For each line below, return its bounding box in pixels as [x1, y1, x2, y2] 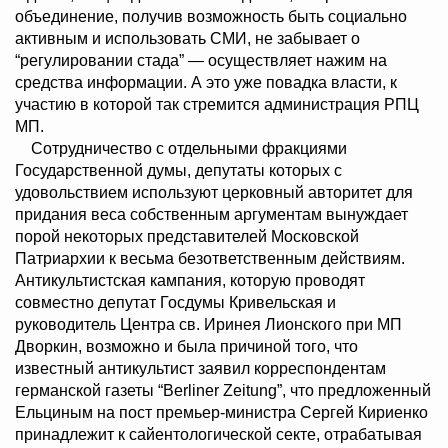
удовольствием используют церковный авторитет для [15, 184, 413, 202]
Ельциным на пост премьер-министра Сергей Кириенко [15, 404, 428, 422]
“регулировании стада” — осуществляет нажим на [15, 52, 387, 70]
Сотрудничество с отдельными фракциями [15, 140, 347, 158]
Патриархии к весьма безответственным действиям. [15, 250, 405, 268]
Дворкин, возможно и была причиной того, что [15, 338, 358, 356]
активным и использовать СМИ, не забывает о [15, 30, 360, 48]
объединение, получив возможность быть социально [15, 8, 407, 26]
